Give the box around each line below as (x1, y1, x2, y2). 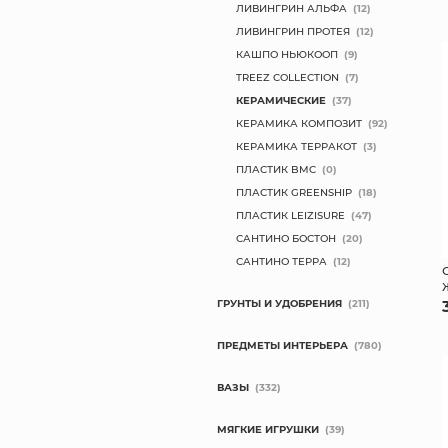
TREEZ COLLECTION (236, 70, 340, 84)
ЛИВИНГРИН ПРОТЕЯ (236, 24, 351, 38)
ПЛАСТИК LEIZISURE (236, 208, 346, 222)
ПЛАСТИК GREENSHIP (236, 185, 353, 199)
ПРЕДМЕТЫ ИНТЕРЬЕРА (217, 338, 349, 352)
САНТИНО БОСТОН (236, 231, 337, 245)
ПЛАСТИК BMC (236, 162, 317, 176)
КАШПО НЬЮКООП (236, 47, 339, 61)
